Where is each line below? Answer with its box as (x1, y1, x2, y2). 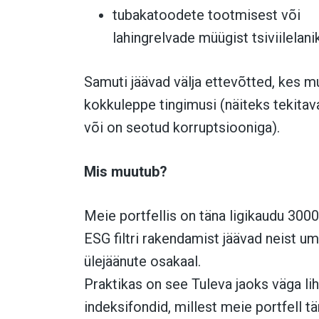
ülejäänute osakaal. (84, 253, 201, 271)
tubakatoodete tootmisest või (113, 6, 300, 24)
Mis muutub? (84, 163, 167, 181)
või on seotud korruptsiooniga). (84, 119, 280, 137)
